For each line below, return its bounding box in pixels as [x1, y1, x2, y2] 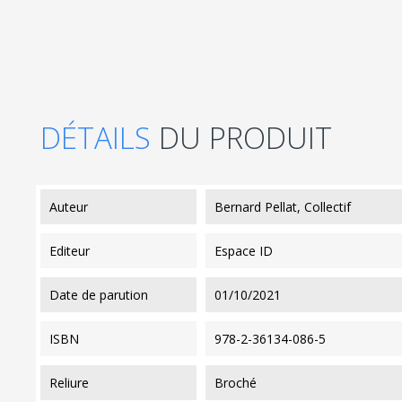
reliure [57, 373, 89, 391]
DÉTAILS [40, 117, 159, 158]
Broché [214, 373, 257, 391]
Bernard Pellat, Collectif [214, 197, 351, 215]
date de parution [59, 285, 148, 303]
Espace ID [214, 241, 273, 259]
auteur [57, 197, 88, 215]
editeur [57, 241, 90, 259]
